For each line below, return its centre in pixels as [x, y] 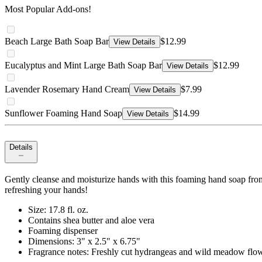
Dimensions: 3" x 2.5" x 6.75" [84, 242]
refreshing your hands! [46, 190]
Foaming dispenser [63, 231]
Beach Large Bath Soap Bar [57, 42]
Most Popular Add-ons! [48, 9]
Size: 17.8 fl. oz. [58, 210]
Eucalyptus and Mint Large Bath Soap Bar [83, 65]
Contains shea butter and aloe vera [91, 220]
